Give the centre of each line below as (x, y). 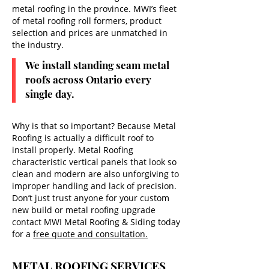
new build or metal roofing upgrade (84, 210)
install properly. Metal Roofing (73, 150)
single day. (50, 94)
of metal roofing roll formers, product (87, 21)
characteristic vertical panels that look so (94, 162)
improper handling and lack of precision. (94, 186)
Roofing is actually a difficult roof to (83, 138)
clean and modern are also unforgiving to (95, 174)
